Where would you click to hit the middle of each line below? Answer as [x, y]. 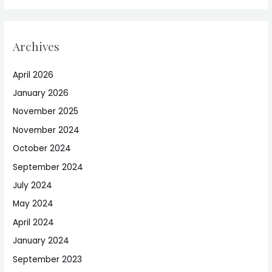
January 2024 [41, 241]
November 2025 [46, 112]
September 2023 [48, 259]
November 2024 [46, 130]
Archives [36, 46]
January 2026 [41, 93]
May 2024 [33, 204]
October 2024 [42, 149]
